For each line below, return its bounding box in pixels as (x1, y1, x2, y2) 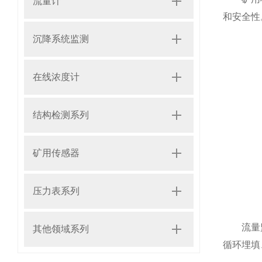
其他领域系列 (33, 224, 89, 234)
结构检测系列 (33, 110, 89, 120)
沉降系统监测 (33, 34, 89, 44)
